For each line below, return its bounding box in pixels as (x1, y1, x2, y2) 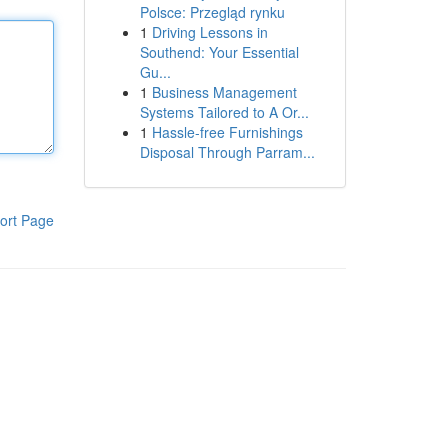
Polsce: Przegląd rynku (139, 2, 285, 22)
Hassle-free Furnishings (151, 122, 303, 142)
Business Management (151, 82, 297, 102)
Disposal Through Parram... (139, 142, 315, 162)
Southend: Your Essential (139, 42, 299, 62)
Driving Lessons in (151, 22, 268, 42)
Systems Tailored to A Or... (139, 102, 309, 122)
